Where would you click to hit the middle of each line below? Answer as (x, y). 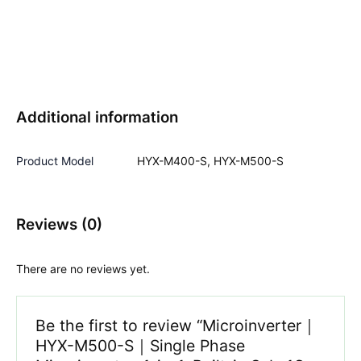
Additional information (97, 118)
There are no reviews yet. (83, 269)
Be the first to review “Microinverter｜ (177, 325)
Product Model (55, 161)
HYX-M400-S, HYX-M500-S (210, 161)
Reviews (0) (59, 224)
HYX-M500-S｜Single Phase (141, 345)
